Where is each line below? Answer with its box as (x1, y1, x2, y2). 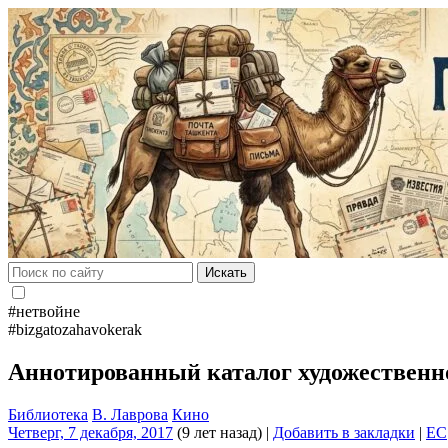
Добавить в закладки (273, 423, 415, 441)
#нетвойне (8, 303, 80, 320)
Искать (205, 265, 247, 280)
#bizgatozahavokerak (8, 321, 142, 338)
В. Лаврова (92, 405, 168, 423)
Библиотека (8, 405, 88, 423)
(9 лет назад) (173, 423, 262, 441)
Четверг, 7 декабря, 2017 (8, 423, 173, 441)
